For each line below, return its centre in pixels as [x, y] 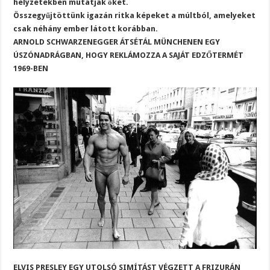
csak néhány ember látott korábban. [86, 29]
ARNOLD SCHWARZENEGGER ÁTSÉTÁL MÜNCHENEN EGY [117, 42]
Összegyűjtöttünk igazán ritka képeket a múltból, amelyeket [135, 15]
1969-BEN [31, 68]
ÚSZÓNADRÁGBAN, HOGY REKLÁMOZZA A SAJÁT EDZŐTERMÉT [129, 55]
